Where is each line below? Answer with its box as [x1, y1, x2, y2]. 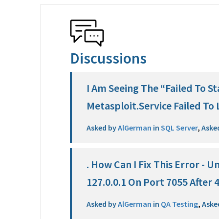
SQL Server [159, 123, 198, 132]
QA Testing [159, 199, 198, 209]
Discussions [70, 49, 147, 67]
